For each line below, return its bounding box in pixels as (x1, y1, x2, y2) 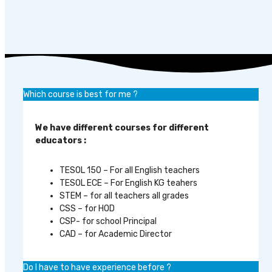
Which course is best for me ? (23, 89, 138, 100)
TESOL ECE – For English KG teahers (59, 178, 197, 189)
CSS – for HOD (59, 203, 115, 214)
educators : (35, 135, 86, 146)
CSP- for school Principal (59, 216, 157, 227)
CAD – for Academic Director (59, 229, 172, 240)
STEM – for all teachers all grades (59, 191, 189, 202)
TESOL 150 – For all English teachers (59, 165, 200, 176)
